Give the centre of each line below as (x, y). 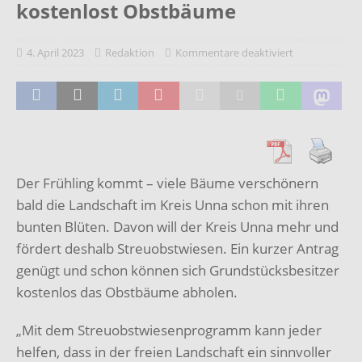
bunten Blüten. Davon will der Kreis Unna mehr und (177, 226)
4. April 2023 (55, 52)
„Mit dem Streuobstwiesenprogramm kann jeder (169, 330)
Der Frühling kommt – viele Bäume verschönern (167, 183)
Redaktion (130, 52)
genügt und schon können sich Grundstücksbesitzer (178, 270)
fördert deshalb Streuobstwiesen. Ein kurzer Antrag (177, 248)
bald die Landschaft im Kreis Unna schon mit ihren (173, 204)
